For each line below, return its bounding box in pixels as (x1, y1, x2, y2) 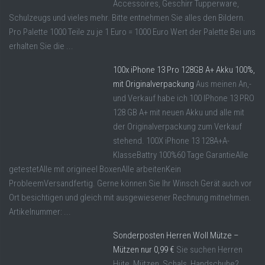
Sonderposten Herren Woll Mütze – (113, 230, 239, 241)
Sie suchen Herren (176, 244, 243, 255)
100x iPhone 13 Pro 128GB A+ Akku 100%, (113, 64, 255, 75)
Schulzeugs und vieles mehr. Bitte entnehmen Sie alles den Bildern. (9, 12, 245, 23)
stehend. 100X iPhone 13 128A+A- (113, 135, 230, 146)
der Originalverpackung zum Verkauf (113, 121, 242, 132)
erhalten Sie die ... (9, 40, 73, 51)
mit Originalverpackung (113, 78, 194, 89)
